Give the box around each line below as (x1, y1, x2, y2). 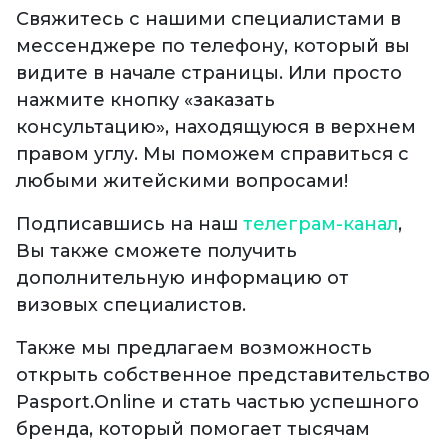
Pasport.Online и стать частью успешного (16, 390, 419, 413)
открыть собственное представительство (16, 363, 430, 386)
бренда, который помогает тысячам (16, 417, 370, 440)
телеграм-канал (243, 212, 398, 235)
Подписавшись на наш (16, 212, 243, 235)
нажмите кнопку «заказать (16, 88, 275, 111)
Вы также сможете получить (16, 239, 297, 262)
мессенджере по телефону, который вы (16, 34, 410, 57)
